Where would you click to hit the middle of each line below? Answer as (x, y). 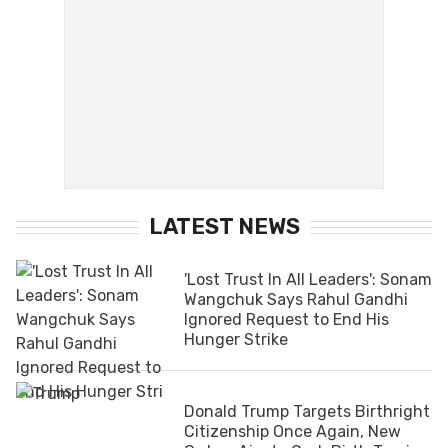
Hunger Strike (236, 339)
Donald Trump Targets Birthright (307, 411)
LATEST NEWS (224, 226)
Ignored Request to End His (286, 319)
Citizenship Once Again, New (292, 431)
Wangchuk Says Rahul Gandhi (296, 299)
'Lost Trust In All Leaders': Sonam (308, 279)
